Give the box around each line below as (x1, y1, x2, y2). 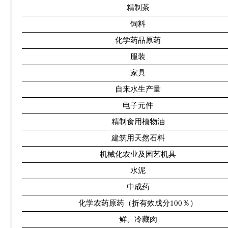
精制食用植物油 (111, 118, 165, 126)
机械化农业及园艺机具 (100, 150, 176, 159)
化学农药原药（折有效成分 (78, 199, 170, 208)
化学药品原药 (115, 36, 161, 45)
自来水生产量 (115, 85, 161, 94)
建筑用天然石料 (111, 134, 165, 142)
